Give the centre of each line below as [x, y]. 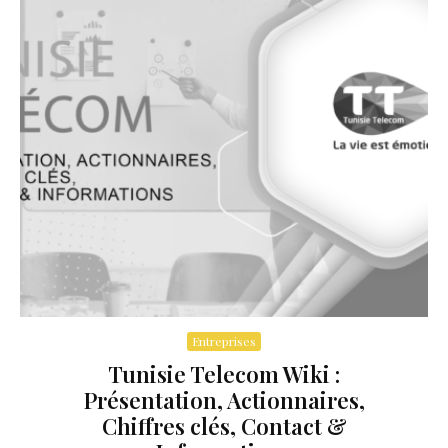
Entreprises [224, 341]
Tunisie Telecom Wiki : [224, 374]
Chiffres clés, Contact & [224, 426]
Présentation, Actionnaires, [224, 400]
